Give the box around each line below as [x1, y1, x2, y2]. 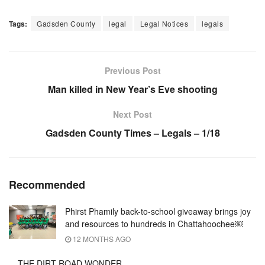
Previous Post [104, 64, 161, 76]
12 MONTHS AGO [71, 233, 131, 244]
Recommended [9, 176, 85, 192]
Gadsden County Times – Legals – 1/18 [45, 125, 220, 140]
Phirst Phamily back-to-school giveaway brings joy [65, 205, 251, 217]
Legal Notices [140, 18, 188, 28]
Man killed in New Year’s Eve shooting [47, 82, 218, 96]
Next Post [113, 108, 152, 120]
